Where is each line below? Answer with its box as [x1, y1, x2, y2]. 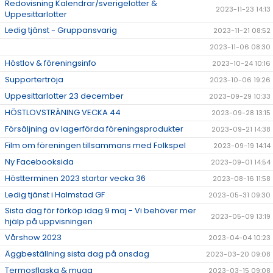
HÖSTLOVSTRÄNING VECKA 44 [5, 107, 121, 119]
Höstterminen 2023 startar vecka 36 [5, 172, 146, 185]
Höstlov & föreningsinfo [5, 57, 96, 69]
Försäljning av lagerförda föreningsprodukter [5, 123, 183, 135]
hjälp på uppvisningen [5, 216, 93, 228]
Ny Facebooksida [5, 156, 74, 168]
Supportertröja [5, 74, 63, 86]
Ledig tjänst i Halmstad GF [5, 189, 105, 201]
